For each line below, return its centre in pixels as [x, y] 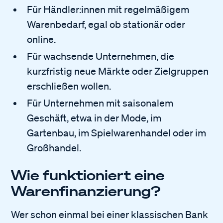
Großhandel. [54, 148]
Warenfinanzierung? [86, 191]
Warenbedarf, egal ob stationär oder [106, 24]
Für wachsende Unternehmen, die [101, 56]
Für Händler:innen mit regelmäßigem [108, 9]
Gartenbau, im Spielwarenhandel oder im [117, 133]
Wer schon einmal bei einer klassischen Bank [110, 214]
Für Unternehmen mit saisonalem [100, 103]
